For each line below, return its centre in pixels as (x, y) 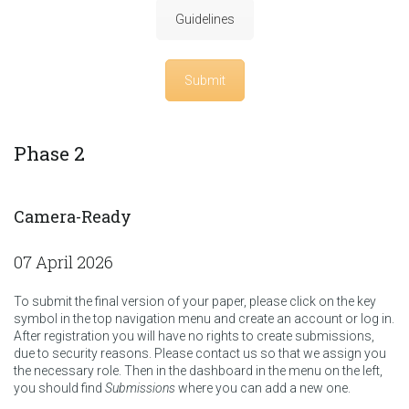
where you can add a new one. (263, 388)
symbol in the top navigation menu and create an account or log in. (204, 318)
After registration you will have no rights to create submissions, (194, 336)
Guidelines (204, 19)
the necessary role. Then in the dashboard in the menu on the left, (198, 370)
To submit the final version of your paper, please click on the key (195, 301)
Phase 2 (49, 153)
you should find (59, 388)
